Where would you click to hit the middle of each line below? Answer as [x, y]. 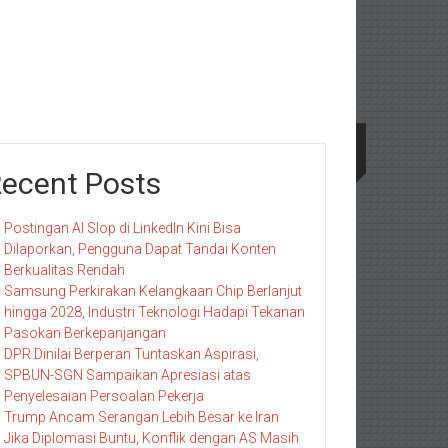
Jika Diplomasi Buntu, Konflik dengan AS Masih [151, 438]
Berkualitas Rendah [64, 270]
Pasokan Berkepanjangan [85, 333]
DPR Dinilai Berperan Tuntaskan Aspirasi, [131, 354]
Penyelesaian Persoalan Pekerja [104, 396]
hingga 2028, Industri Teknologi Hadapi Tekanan [154, 312]
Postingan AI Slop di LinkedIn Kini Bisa [122, 228]
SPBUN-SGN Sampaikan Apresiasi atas [127, 375]
